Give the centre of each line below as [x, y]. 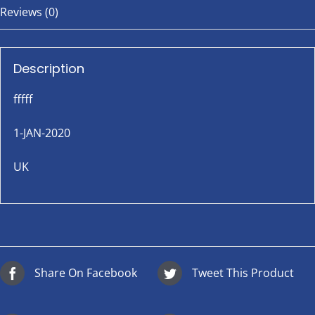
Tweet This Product [243, 273]
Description [49, 68]
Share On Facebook [86, 273]
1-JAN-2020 [41, 133]
